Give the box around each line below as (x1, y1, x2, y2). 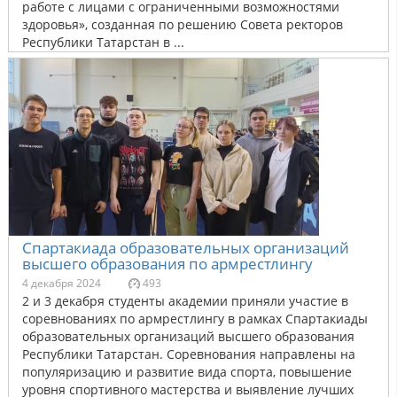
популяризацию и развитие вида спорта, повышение (22, 362, 352, 380)
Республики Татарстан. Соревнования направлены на (22, 345, 355, 362)
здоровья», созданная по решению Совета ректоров (22, 15, 343, 33)
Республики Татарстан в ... (22, 33, 184, 51)
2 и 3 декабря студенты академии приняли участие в (22, 292, 348, 309)
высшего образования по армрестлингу (22, 253, 313, 274)
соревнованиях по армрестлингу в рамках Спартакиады (22, 309, 368, 327)
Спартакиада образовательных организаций (22, 237, 349, 258)
